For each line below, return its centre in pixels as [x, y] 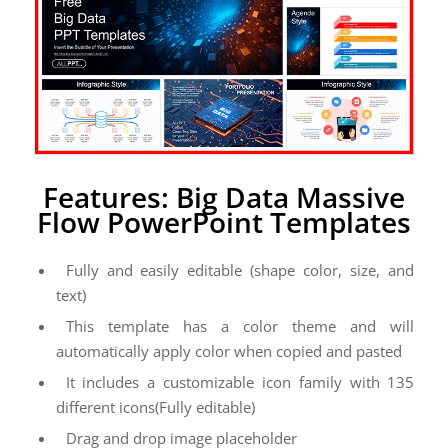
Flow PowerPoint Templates [223, 222]
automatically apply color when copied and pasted [228, 351]
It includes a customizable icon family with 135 [240, 382]
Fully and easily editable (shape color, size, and [240, 270]
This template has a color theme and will [240, 326]
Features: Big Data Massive [223, 197]
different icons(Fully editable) [155, 407]
